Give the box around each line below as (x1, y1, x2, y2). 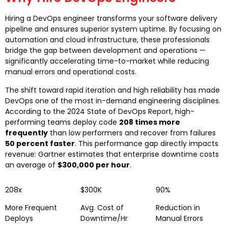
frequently (5, 127, 48, 138)
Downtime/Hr (80, 213, 128, 224)
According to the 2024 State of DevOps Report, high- (5, 106, 194, 117)
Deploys (5, 213, 33, 224)
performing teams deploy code (5, 117, 119, 127)
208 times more (119, 117, 180, 127)
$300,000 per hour (58, 159, 130, 170)
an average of (5, 159, 58, 170)
